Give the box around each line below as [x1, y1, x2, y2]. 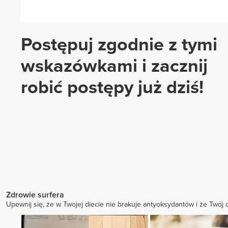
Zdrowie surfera [6, 190, 64, 201]
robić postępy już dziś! [21, 76, 204, 99]
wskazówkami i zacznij [21, 55, 208, 77]
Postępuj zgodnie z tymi [21, 34, 217, 56]
